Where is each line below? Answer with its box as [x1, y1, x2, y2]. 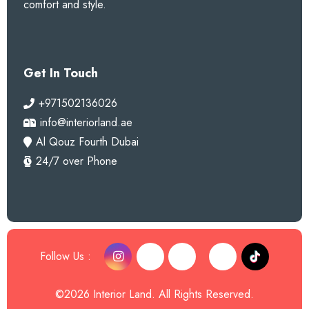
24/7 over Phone [36, 152, 118, 169]
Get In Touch [23, 63, 98, 82]
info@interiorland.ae [40, 114, 133, 130]
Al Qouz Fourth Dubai [36, 133, 139, 150]
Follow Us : [40, 248, 92, 265]
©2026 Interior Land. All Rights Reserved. [55, 286, 254, 303]
